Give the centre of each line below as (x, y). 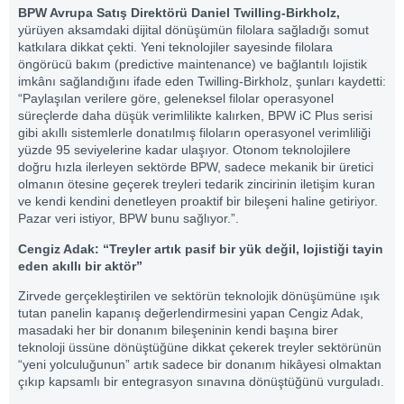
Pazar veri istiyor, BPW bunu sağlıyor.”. (129, 219)
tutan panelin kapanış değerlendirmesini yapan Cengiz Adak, (191, 313)
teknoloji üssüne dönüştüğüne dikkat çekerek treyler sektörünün (200, 348)
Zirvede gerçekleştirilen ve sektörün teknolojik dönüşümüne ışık (199, 296)
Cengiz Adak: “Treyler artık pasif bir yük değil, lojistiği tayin (201, 248)
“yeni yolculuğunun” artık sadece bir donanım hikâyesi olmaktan (200, 365)
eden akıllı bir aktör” (80, 266)
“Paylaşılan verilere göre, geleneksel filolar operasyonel (176, 99)
